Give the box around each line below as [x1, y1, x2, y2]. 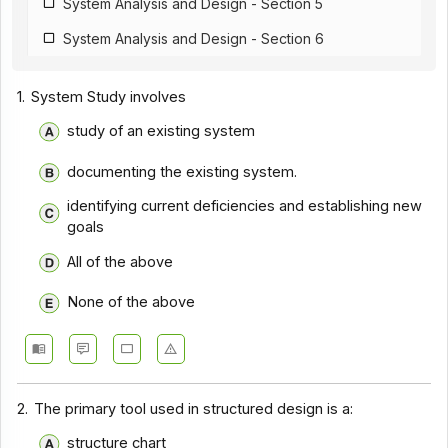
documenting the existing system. [66, 162, 297, 181]
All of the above [66, 252, 173, 271]
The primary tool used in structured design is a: [34, 399, 354, 418]
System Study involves [31, 87, 187, 106]
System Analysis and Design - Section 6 [63, 30, 325, 48]
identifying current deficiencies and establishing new [66, 197, 422, 216]
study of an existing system [66, 122, 255, 141]
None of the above [66, 293, 195, 312]
